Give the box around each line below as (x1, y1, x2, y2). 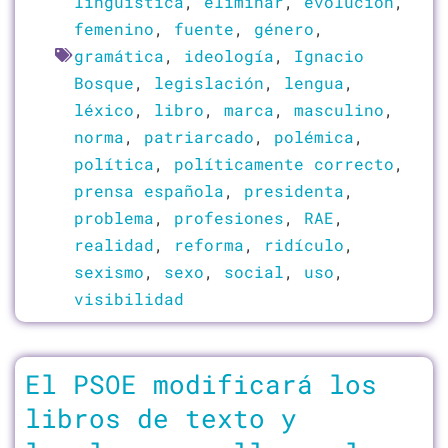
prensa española (74, 179, 224, 201)
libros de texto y (25, 399, 297, 435)
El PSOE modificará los (25, 365, 377, 401)
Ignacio (294, 44, 364, 66)
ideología (184, 44, 274, 66)
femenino (74, 17, 154, 39)
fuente (174, 17, 234, 39)
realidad (74, 233, 154, 255)
